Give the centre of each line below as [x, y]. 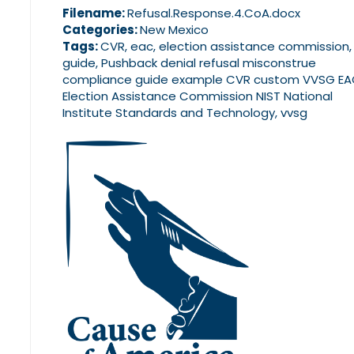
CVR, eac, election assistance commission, [226, 47]
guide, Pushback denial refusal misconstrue [189, 63]
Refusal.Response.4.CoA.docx [214, 13]
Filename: [95, 13]
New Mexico [174, 30]
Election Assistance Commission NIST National [198, 96]
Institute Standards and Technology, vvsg [185, 113]
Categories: [101, 30]
